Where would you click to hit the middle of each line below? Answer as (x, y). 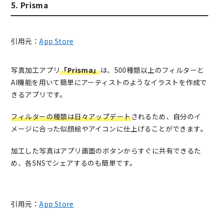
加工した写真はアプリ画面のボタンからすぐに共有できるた (106, 151)
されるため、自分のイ (166, 117)
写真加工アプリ (36, 70)
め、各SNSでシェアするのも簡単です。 (74, 163)
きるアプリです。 (39, 95)
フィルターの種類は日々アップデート (71, 117)
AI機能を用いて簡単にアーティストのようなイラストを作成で (109, 82)
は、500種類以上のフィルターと (152, 70)
